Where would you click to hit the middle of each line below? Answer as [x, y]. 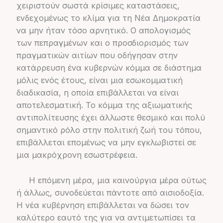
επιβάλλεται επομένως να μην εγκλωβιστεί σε [106, 143]
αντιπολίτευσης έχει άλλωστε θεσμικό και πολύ [111, 118]
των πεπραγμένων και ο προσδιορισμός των [102, 43]
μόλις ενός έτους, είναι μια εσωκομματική [99, 80]
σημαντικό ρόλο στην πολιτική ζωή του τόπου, [109, 130]
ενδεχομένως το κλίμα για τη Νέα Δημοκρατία [108, 18]
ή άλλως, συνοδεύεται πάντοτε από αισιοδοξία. [110, 192]
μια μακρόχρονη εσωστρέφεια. [77, 155]
